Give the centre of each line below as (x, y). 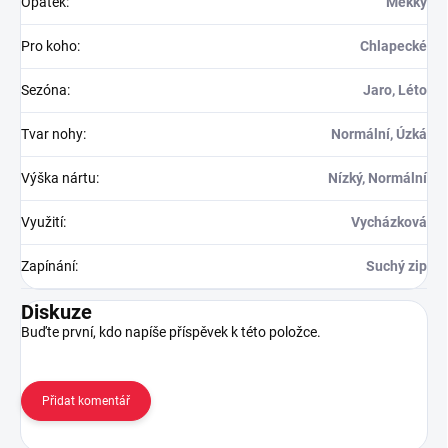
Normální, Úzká (379, 134)
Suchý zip (396, 266)
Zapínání (48, 266)
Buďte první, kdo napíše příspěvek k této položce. (171, 332)
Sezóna (44, 90)
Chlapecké (393, 46)
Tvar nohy (52, 134)
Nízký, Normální (377, 178)
